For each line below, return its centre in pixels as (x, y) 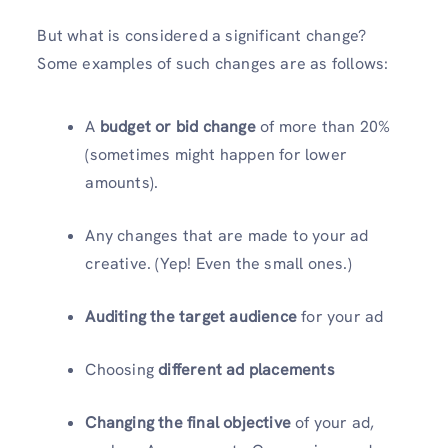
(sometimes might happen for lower (216, 154)
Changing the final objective (188, 422)
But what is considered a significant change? (202, 35)
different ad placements (246, 369)
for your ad (340, 316)
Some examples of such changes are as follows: (213, 63)
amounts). (122, 182)
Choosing (122, 369)
